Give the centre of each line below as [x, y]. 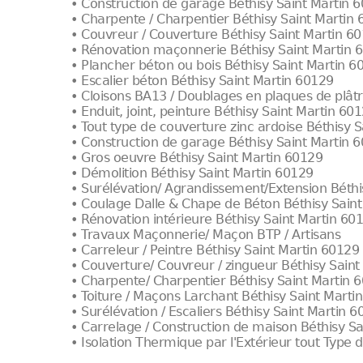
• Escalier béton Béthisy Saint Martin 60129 [202, 81]
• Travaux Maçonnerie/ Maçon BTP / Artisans [206, 235]
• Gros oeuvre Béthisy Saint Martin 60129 [197, 158]
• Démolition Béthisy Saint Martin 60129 [192, 173]
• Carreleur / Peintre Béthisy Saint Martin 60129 [215, 250]
